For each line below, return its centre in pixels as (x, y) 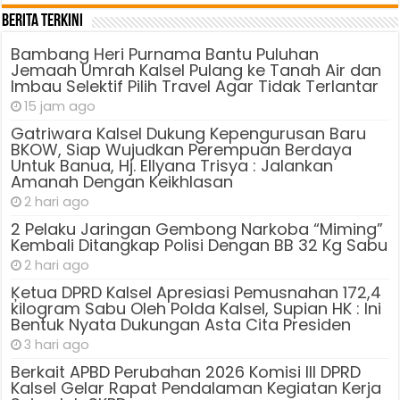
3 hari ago (57, 344)
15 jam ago (60, 106)
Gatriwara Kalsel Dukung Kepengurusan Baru (189, 133)
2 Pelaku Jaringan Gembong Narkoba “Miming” (197, 229)
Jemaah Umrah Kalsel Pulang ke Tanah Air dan (196, 70)
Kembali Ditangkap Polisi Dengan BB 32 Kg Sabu (200, 245)
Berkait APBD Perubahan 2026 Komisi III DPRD (186, 371)
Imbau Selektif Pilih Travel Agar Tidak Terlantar (195, 86)
